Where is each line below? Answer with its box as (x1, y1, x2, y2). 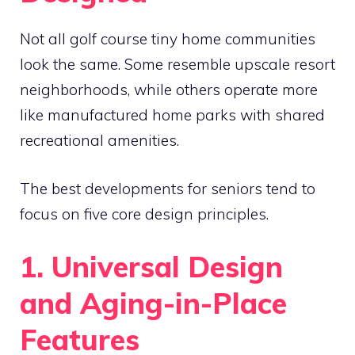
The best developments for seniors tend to (20, 178, 315, 198)
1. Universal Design (20, 249, 283, 284)
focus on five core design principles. (20, 204, 269, 223)
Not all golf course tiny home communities (20, 29, 315, 48)
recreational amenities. (20, 131, 179, 150)
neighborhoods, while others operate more (20, 80, 318, 99)
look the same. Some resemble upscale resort (20, 55, 335, 74)
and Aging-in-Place (20, 285, 287, 321)
